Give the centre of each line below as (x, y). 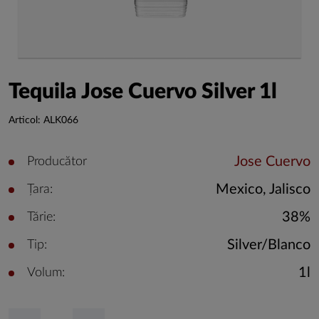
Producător (57, 162)
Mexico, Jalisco (263, 189)
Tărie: (41, 217)
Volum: (46, 273)
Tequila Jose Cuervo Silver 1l (143, 92)
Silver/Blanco (269, 245)
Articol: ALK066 (43, 120)
